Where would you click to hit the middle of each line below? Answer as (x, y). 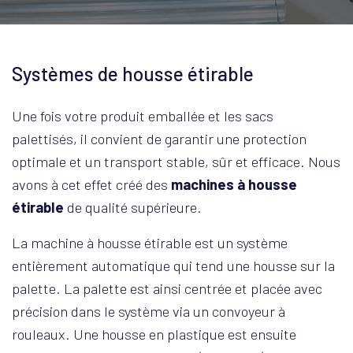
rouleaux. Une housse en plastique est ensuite (154, 334)
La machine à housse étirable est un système (150, 243)
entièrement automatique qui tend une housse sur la (173, 266)
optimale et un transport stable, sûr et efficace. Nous (176, 162)
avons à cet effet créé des (91, 184)
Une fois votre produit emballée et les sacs (143, 116)
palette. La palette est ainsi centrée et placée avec (167, 288)
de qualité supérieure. (133, 207)
